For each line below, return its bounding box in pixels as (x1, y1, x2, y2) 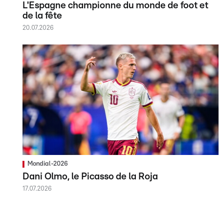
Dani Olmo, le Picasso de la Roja (22, 172, 158, 181)
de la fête (22, 11, 62, 21)
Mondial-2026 (27, 160, 68, 167)
